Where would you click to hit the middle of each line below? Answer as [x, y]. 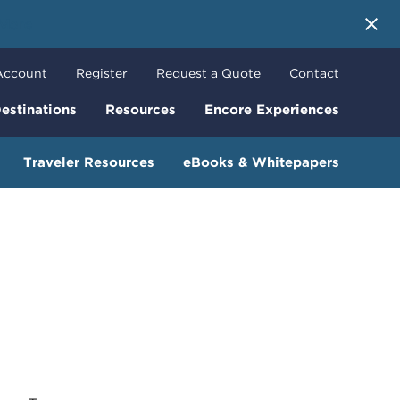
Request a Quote [208, 74]
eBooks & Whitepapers [261, 162]
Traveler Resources [89, 162]
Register [102, 74]
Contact [314, 74]
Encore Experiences [272, 110]
